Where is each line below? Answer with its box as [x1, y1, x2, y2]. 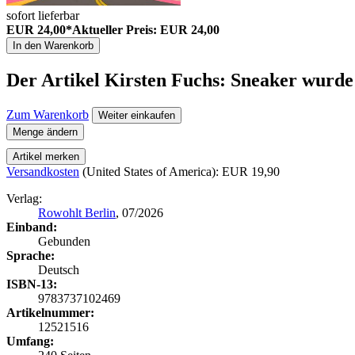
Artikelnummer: [6, 305, 94, 319]
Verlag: [6, 191, 42, 205]
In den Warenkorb [13, 39, 94, 52]
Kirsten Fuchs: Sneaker [105, 69, 297, 90]
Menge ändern [13, 125, 78, 138]
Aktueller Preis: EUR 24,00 [72, 22, 219, 36]
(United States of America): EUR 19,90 [79, 164, 280, 178]
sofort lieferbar [6, 8, 79, 22]
